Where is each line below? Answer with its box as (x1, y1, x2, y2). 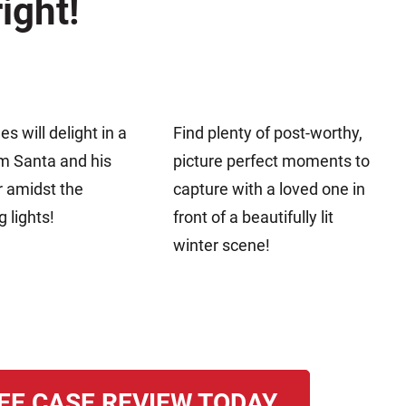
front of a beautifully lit (172, 208, 333, 227)
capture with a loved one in (172, 179, 365, 199)
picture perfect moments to (172, 151, 370, 171)
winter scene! (172, 236, 270, 256)
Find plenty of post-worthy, (172, 123, 362, 143)
